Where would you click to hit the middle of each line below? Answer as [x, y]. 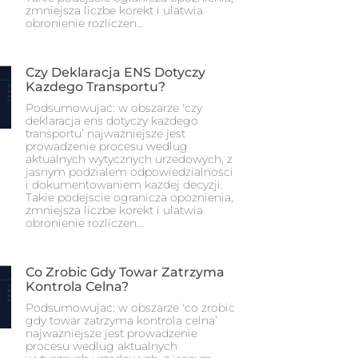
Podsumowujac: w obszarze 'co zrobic [130, 308]
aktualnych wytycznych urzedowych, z [129, 159]
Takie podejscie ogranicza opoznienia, [129, 197]
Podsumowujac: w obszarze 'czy [114, 108]
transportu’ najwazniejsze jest [105, 133]
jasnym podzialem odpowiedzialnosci [129, 172]
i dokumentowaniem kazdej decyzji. [124, 185]
